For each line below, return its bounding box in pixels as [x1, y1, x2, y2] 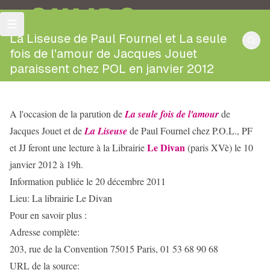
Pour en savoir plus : [10, 209, 87, 221]
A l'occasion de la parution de [10, 107, 125, 120]
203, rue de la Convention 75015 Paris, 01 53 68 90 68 [10, 242, 218, 255]
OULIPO [28, 10, 139, 46]
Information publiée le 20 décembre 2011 [10, 175, 166, 187]
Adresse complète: [10, 225, 80, 238]
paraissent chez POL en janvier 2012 [10, 62, 214, 75]
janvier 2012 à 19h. [10, 158, 83, 171]
